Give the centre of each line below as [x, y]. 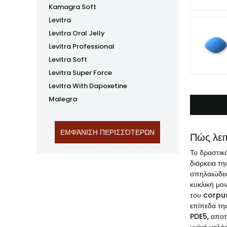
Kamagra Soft [72, 7]
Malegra [63, 99]
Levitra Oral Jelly [77, 33]
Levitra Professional [82, 46]
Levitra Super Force [80, 73]
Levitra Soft [68, 60]
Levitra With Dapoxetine [88, 86]
